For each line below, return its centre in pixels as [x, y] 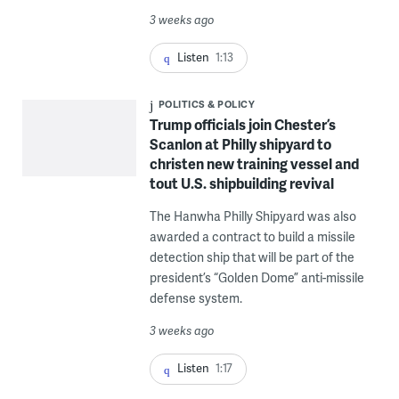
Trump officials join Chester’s [242, 125]
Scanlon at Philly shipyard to [240, 144]
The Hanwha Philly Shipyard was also [252, 216]
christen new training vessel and [254, 164]
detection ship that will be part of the [252, 257]
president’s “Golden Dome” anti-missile [256, 278]
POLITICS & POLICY [207, 104]
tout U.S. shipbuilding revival [241, 183]
